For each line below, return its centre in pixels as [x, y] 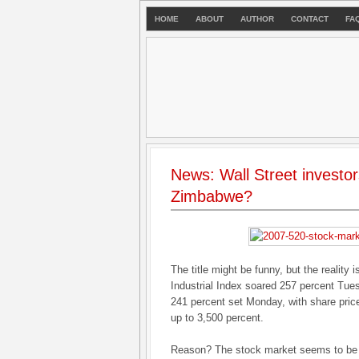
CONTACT [310, 19]
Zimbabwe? [212, 196]
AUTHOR [257, 19]
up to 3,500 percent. [217, 318]
